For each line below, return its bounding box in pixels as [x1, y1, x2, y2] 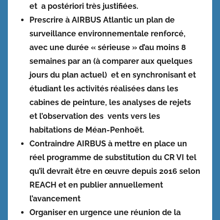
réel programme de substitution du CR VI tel [29, 152, 196, 162]
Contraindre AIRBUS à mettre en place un [29, 138, 187, 148]
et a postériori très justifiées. [29, 1, 138, 11]
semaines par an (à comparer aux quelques [29, 56, 192, 66]
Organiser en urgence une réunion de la [29, 207, 181, 217]
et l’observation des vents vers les [29, 111, 160, 121]
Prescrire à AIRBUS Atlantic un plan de [29, 15, 175, 25]
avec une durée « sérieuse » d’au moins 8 [29, 42, 186, 52]
